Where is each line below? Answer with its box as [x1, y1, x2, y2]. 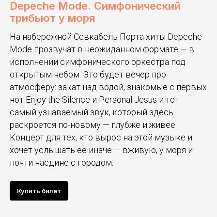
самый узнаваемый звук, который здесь [10, 107, 173, 117]
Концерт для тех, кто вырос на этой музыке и [10, 132, 192, 142]
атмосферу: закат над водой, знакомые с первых [10, 81, 207, 92]
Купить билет [17, 186, 61, 195]
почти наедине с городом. [10, 157, 113, 168]
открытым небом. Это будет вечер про [10, 69, 166, 79]
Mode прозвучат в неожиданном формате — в [10, 44, 194, 54]
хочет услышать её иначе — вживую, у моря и [10, 144, 193, 155]
